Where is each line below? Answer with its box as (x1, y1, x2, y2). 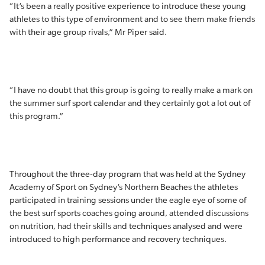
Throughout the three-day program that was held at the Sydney (9, 169, 245, 179)
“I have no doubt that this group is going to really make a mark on (9, 85, 253, 95)
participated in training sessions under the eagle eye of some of (9, 195, 246, 205)
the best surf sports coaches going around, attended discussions (9, 208, 248, 218)
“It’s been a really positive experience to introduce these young (9, 1, 246, 11)
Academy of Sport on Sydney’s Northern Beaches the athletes (9, 182, 238, 192)
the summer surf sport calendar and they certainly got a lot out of (9, 98, 250, 108)
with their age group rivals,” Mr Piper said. (9, 27, 167, 37)
